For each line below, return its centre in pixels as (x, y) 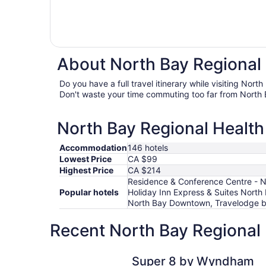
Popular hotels (89, 192)
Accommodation (93, 148)
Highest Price (86, 170)
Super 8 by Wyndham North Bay (122, 253)
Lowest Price (85, 159)
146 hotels (148, 148)
